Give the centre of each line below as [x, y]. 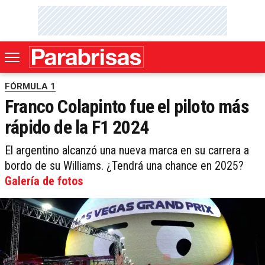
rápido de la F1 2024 [77, 127]
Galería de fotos [44, 181]
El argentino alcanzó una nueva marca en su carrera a [127, 151]
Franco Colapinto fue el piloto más [127, 107]
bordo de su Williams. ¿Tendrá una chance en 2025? [124, 166]
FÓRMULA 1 [30, 87]
